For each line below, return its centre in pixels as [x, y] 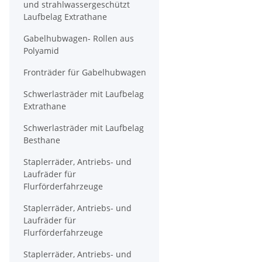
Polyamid [41, 51]
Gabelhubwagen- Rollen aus [79, 38]
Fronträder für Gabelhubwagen [85, 72]
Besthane [42, 140]
